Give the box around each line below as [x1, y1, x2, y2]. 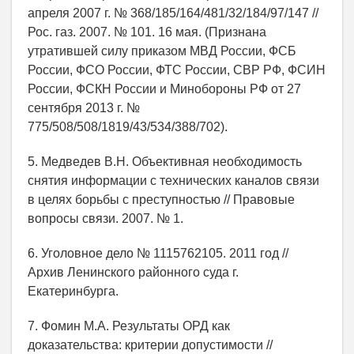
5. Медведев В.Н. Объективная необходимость [28, 155, 302, 169]
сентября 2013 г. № [28, 101, 140, 115]
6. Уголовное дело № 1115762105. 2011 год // [28, 247, 288, 261]
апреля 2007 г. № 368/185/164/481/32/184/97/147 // [28, 6, 318, 21]
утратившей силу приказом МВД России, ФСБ [28, 44, 296, 58]
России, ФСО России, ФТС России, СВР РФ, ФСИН [28, 63, 326, 77]
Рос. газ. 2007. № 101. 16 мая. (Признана [28, 25, 266, 40]
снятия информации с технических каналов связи [28, 174, 319, 188]
